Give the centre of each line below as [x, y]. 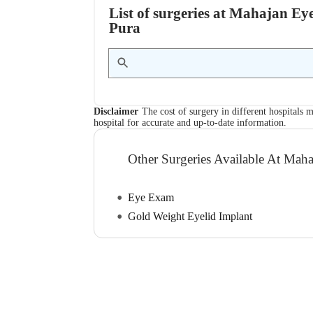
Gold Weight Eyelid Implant [190, 217]
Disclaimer [116, 111]
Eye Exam [151, 198]
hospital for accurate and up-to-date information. [190, 122]
